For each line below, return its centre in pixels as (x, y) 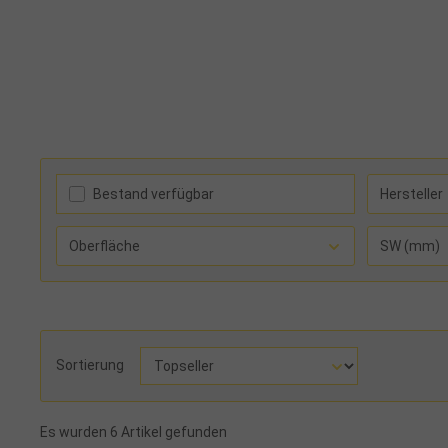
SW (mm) (410, 245)
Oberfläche (104, 245)
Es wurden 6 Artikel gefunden (133, 431)
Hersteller (411, 193)
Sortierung (90, 365)
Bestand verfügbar (153, 193)
